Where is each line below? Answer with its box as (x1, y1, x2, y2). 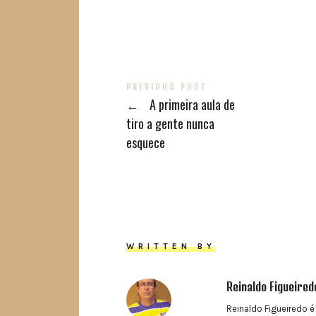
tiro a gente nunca (126, 114, 215, 133)
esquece (126, 133, 166, 152)
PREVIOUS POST (126, 83, 207, 92)
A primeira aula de (147, 95, 235, 114)
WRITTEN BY (126, 241, 217, 252)
